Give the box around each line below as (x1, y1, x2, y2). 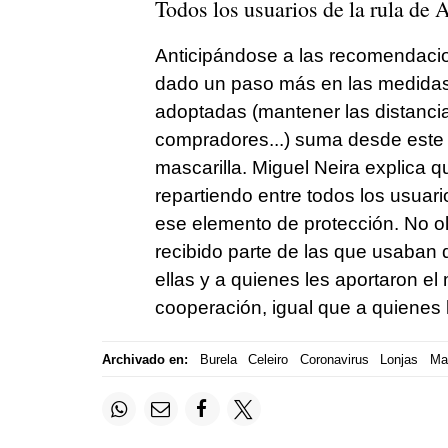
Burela (199, 351, 237, 367)
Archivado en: (102, 351, 188, 367)
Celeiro (248, 351, 288, 367)
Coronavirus (299, 351, 369, 367)
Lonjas (380, 351, 418, 367)
